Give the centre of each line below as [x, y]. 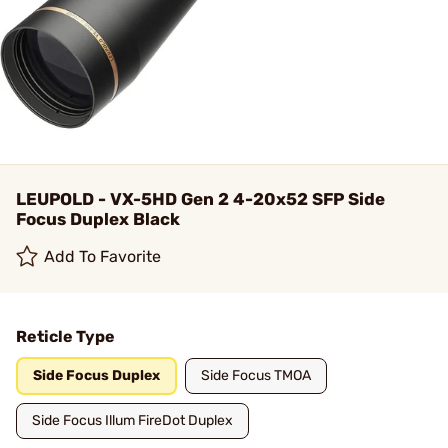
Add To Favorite [103, 256]
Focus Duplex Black [98, 219]
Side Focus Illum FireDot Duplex [132, 420]
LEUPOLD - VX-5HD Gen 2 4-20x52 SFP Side [200, 199]
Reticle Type [65, 336]
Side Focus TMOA [256, 375]
